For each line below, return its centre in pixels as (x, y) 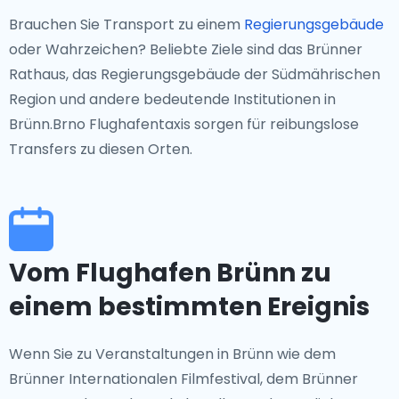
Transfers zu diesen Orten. (101, 149)
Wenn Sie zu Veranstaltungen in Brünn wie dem (172, 354)
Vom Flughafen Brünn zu (170, 273)
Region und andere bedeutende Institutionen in (172, 99)
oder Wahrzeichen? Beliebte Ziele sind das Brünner (186, 49)
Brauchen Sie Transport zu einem (126, 24)
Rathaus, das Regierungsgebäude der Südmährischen (195, 74)
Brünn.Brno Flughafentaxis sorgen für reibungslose (184, 124)
